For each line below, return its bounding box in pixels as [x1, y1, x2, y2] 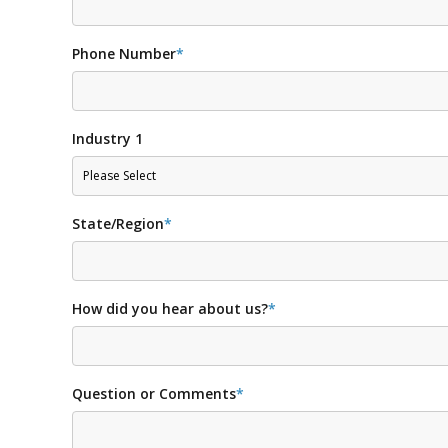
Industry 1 [72, 128, 143, 148]
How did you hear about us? [72, 298, 268, 318]
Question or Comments [72, 383, 236, 403]
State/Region [72, 213, 164, 233]
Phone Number [72, 43, 176, 63]
